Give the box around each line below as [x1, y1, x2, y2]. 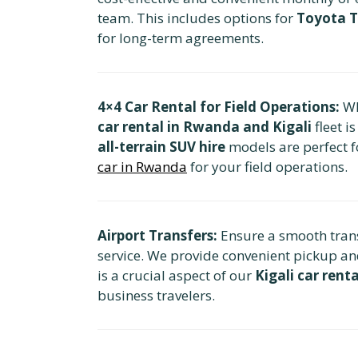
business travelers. [97, 285, 215, 304]
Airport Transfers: [97, 225, 217, 245]
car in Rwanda [97, 157, 187, 176]
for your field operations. [187, 157, 348, 176]
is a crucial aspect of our [97, 265, 255, 284]
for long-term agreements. [97, 28, 264, 47]
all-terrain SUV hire [97, 137, 225, 156]
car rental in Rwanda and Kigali [97, 117, 312, 136]
